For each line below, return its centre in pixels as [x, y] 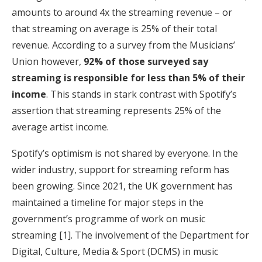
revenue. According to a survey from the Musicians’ [123, 45]
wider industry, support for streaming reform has [120, 169]
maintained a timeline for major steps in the [108, 202]
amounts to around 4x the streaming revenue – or [122, 12]
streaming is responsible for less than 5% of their [128, 77]
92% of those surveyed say [146, 61]
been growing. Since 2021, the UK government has [122, 186]
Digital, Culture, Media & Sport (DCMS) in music [115, 251]
